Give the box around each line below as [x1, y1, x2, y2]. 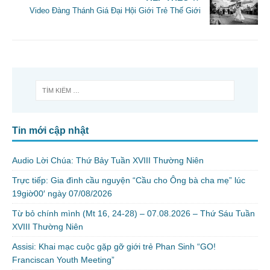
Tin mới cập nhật [12, 125, 89, 136]
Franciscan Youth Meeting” [12, 255, 115, 265]
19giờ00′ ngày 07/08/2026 [12, 189, 112, 199]
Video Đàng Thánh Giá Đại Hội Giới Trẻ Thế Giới [30, 5, 201, 15]
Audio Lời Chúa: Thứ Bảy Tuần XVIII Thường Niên [12, 155, 204, 166]
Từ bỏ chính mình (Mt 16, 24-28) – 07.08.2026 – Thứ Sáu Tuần [12, 209, 255, 219]
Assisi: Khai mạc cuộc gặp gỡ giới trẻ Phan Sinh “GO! [12, 242, 216, 252]
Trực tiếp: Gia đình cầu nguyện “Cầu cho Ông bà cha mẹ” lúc [12, 175, 245, 186]
